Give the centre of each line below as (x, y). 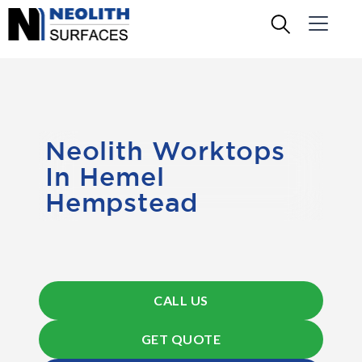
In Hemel (105, 176)
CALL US (181, 300)
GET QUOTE (181, 339)
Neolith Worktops (165, 150)
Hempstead (122, 202)
